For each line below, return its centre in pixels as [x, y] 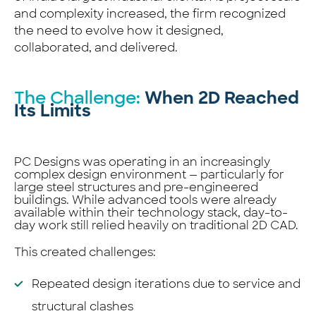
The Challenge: [77, 97]
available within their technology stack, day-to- [151, 212]
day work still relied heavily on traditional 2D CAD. [156, 225]
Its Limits [53, 112]
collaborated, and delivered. [96, 47]
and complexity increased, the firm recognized [150, 13]
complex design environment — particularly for [149, 174]
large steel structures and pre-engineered [136, 187]
